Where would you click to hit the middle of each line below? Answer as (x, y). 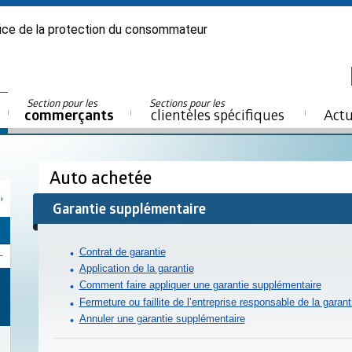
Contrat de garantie (122, 251)
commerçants (69, 115)
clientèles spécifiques (218, 115)
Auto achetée (103, 178)
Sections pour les (188, 103)
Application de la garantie (136, 269)
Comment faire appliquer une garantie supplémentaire (200, 285)
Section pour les (63, 103)
